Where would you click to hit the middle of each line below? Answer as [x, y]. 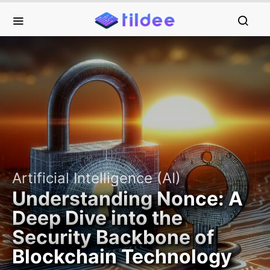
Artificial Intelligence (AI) [96, 178]
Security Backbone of [113, 237]
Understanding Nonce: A [127, 199]
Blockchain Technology [122, 256]
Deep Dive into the [97, 218]
